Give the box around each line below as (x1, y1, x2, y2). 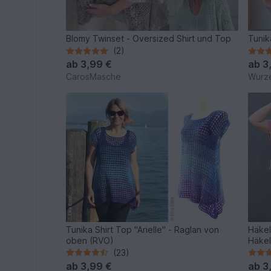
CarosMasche (66, 71, 122, 82)
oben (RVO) (66, 235, 114, 246)
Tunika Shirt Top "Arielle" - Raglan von (66, 224, 220, 235)
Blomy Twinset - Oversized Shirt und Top (66, 33, 232, 44)
